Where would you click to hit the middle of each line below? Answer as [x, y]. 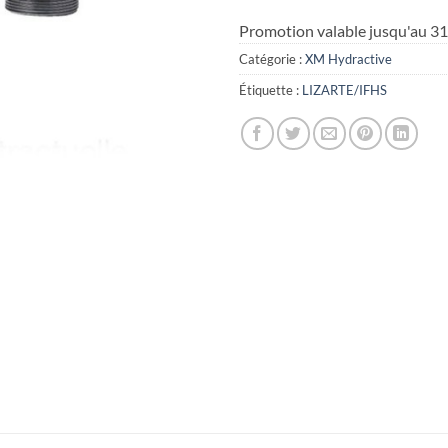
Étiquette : [270, 89]
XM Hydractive [348, 58]
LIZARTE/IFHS [344, 89]
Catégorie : [272, 58]
